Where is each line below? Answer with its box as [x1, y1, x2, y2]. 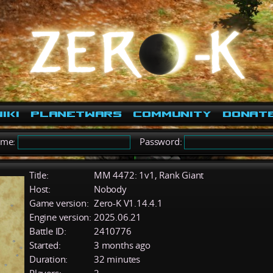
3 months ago [94, 239, 151, 251]
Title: [29, 169, 49, 181]
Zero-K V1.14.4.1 [94, 197, 163, 209]
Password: [130, 135, 185, 147]
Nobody [94, 183, 127, 195]
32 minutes [94, 253, 140, 265]
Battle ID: [29, 225, 66, 237]
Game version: [29, 197, 89, 209]
